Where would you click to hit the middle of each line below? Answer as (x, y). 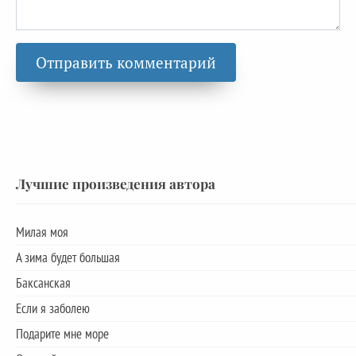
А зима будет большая (68, 258)
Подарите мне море (62, 334)
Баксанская (43, 283)
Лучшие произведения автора (116, 184)
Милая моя (42, 232)
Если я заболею (53, 309)
